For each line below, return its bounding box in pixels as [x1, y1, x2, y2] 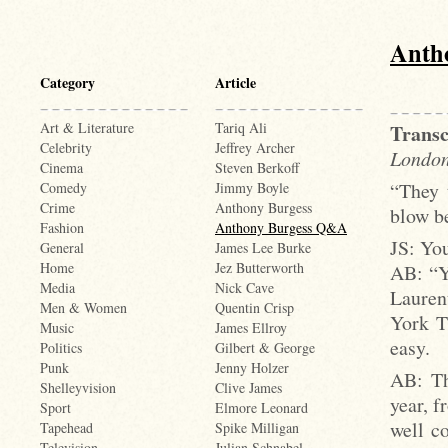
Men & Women [40, 298, 127, 317]
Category [40, 72, 95, 93]
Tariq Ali [215, 118, 267, 137]
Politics [40, 338, 82, 357]
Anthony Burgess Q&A [215, 218, 347, 237]
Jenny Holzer [215, 358, 289, 377]
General [40, 238, 84, 257]
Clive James [215, 378, 282, 397]
